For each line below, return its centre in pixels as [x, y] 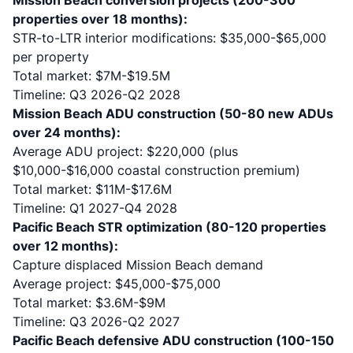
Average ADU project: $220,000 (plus [125, 151]
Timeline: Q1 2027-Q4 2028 [95, 208]
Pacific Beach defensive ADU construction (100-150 [173, 340]
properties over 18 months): [100, 19]
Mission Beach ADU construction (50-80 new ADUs [173, 113]
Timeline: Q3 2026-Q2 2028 [97, 95]
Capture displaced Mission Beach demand [138, 265]
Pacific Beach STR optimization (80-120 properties [169, 227]
